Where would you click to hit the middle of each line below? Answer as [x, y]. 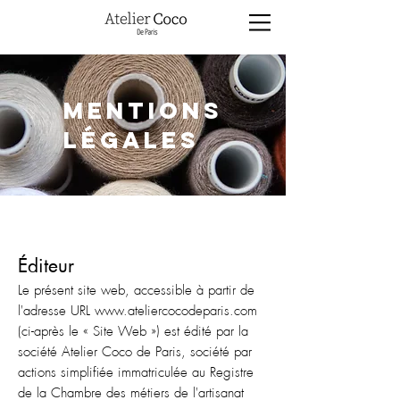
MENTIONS [143, 110]
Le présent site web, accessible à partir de [136, 291]
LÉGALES [132, 140]
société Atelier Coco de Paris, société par [135, 352]
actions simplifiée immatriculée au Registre [136, 373]
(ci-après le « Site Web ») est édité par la [133, 332]
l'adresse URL [56, 311]
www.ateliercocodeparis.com [176, 311]
